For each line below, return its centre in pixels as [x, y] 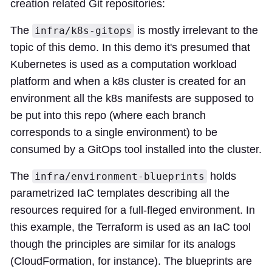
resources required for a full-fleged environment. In [133, 210]
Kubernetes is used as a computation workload [124, 64]
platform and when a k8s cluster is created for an [128, 81]
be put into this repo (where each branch [108, 115]
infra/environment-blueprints [120, 176]
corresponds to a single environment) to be [114, 132]
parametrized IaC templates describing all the [120, 193]
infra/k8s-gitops [83, 30]
